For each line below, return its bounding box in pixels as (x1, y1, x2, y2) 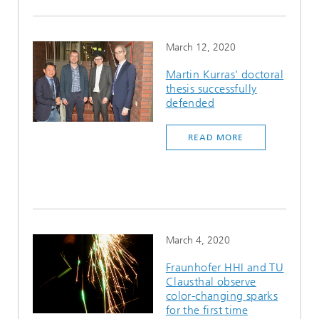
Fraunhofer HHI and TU (165, 261, 284, 274)
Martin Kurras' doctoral (165, 68, 284, 81)
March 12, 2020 (165, 41, 236, 53)
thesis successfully (165, 82, 257, 95)
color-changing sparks (165, 289, 278, 303)
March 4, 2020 (165, 234, 230, 246)
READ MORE (188, 132, 244, 142)
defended (165, 96, 215, 110)
